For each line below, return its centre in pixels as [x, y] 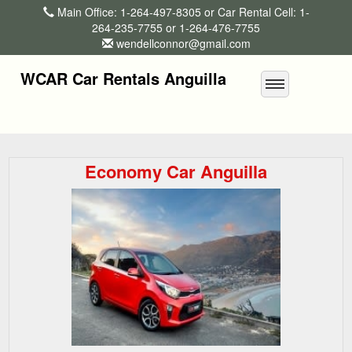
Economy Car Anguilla [176, 171]
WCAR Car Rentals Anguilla [124, 78]
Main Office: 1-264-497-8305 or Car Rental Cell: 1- [181, 12]
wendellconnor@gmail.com [183, 43]
